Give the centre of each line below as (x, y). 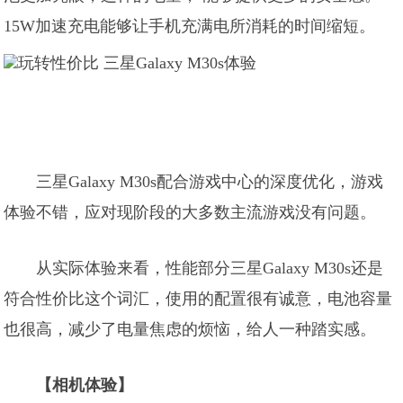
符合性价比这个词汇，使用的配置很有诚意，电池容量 (198, 299)
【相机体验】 (85, 385)
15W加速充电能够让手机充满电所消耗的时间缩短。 (190, 26)
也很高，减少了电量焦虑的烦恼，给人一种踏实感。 (190, 329)
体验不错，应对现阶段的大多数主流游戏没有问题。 (190, 212)
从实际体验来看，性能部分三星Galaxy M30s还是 (210, 268)
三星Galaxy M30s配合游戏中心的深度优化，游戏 (210, 182)
